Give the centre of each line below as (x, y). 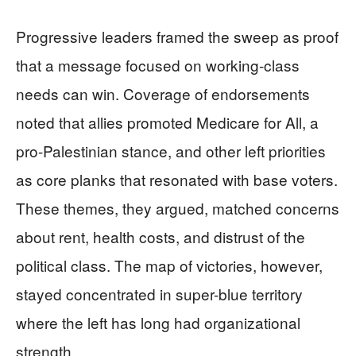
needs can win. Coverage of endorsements (163, 93)
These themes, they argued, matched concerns (178, 208)
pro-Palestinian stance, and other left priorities (171, 151)
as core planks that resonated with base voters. (177, 179)
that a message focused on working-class (158, 65)
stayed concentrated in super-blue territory (159, 294)
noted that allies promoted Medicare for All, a (167, 122)
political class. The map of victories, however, (169, 265)
